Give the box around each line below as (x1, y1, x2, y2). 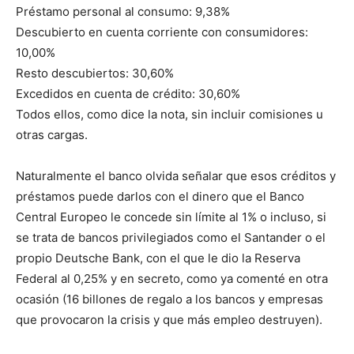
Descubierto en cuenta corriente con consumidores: (16, 24, 308, 40)
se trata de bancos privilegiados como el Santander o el (16, 230, 326, 246)
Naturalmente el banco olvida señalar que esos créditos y (16, 168, 336, 184)
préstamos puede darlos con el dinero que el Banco (16, 189, 304, 205)
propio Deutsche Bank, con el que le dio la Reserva (16, 250, 300, 266)
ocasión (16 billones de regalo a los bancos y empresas (16, 292, 323, 307)
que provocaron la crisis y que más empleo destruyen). (16, 312, 322, 328)
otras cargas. (16, 127, 88, 143)
